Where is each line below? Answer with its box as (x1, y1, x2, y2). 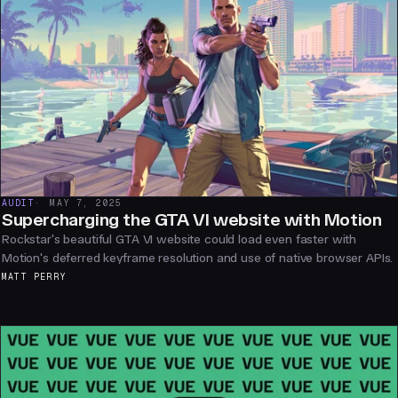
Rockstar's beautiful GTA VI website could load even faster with (2, 231, 357, 247)
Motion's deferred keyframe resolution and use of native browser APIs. (2, 250, 394, 266)
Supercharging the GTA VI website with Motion (2, 208, 382, 230)
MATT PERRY (2, 270, 66, 283)
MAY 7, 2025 (50, 196, 123, 209)
